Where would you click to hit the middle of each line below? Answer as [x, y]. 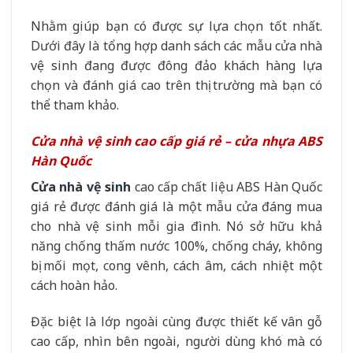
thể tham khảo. [75, 105]
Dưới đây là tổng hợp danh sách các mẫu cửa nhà [176, 46]
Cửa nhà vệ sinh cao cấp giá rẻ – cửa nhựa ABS [176, 141]
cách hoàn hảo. [74, 285]
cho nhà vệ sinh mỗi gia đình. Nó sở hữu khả [176, 226]
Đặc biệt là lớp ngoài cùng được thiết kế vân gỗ [176, 321]
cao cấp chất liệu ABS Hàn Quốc [227, 186]
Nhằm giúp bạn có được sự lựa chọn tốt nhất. [176, 26]
